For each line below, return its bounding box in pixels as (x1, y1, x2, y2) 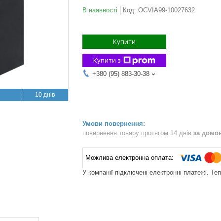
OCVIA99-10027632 (138, 6, 195, 14)
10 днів (35, 91, 55, 98)
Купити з (93, 56, 121, 65)
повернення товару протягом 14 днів (82, 129, 193, 137)
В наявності (82, 6, 117, 14)
